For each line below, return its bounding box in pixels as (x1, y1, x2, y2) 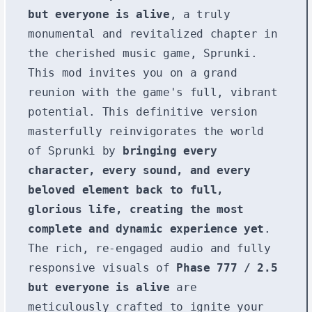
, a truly (169, 7, 231, 21)
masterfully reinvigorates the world (28, 124, 265, 138)
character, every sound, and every (28, 163, 251, 177)
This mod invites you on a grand (28, 65, 237, 79)
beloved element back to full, (28, 182, 224, 196)
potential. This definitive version (28, 104, 258, 118)
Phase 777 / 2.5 (176, 260, 278, 274)
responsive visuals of (28, 260, 177, 274)
